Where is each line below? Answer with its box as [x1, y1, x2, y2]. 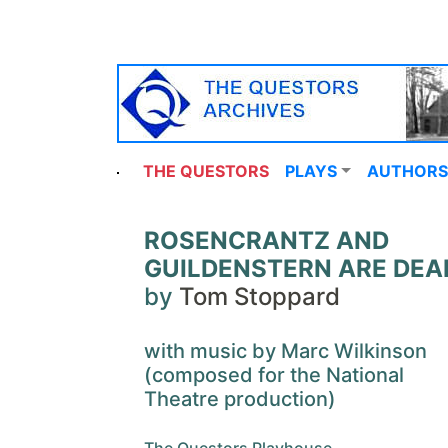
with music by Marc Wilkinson [144, 339, 427, 363]
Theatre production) [144, 387, 336, 411]
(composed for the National [144, 363, 404, 387]
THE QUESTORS [143, 161, 269, 181]
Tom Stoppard [179, 282, 340, 311]
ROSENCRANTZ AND [144, 226, 389, 255]
